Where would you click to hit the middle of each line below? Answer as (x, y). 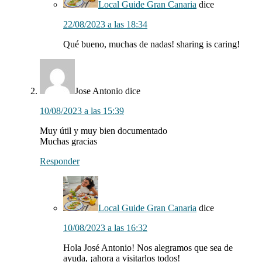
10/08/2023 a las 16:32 (105, 228)
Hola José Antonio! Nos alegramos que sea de (148, 248)
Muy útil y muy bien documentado (104, 131)
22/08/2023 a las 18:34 (105, 25)
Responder (60, 161)
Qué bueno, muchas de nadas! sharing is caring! (151, 44)
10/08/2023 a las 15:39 (82, 111)
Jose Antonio (99, 91)
